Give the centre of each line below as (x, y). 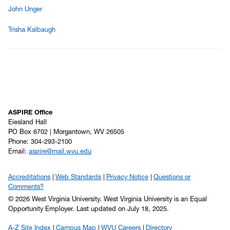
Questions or (172, 177)
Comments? (26, 187)
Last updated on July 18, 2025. (123, 209)
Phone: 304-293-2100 (41, 142)
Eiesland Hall (28, 122)
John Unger (25, 9)
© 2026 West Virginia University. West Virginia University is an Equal (108, 199)
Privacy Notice (127, 177)
